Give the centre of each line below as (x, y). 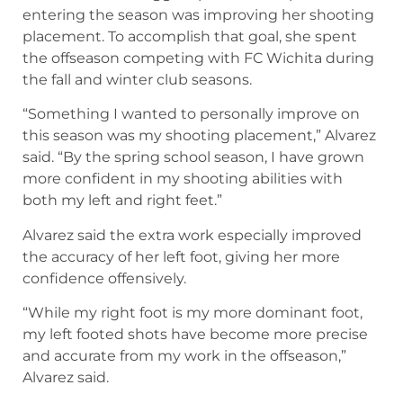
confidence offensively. (104, 278)
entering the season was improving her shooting (198, 15)
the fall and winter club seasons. (137, 80)
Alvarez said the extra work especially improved (192, 235)
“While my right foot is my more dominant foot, (193, 313)
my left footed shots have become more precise (195, 335)
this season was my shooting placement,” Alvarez (199, 136)
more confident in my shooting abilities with (183, 179)
